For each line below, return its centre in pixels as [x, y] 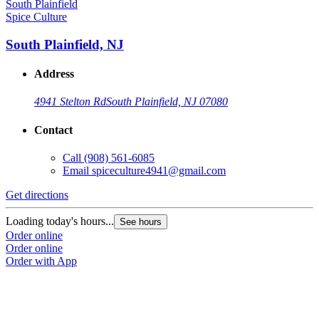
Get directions [37, 194]
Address [54, 74]
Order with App [41, 261]
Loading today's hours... [60, 221]
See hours [141, 221]
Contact [53, 130]
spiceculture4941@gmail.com [159, 170]
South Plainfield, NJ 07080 [167, 102]
